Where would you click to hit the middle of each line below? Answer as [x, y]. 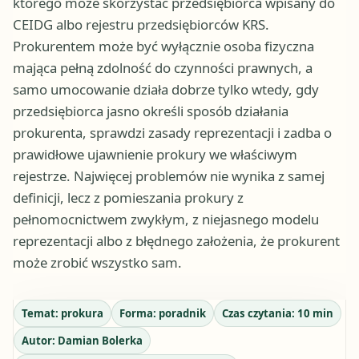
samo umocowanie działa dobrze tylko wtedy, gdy [166, 90]
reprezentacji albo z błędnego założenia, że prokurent [176, 241]
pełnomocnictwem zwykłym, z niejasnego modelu [166, 220]
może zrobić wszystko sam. [97, 263]
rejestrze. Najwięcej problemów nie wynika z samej [169, 176]
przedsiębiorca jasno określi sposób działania [151, 111]
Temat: [41, 313]
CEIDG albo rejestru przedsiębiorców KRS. [141, 25]
